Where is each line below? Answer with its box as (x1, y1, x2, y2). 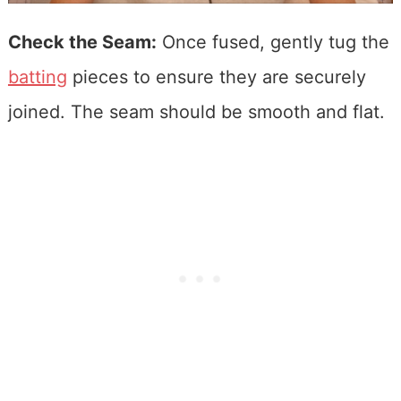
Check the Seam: (7, 31, 157, 54)
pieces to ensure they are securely (66, 66, 366, 89)
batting (7, 66, 67, 89)
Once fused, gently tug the (156, 31, 389, 54)
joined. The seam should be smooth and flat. (7, 101, 385, 124)
